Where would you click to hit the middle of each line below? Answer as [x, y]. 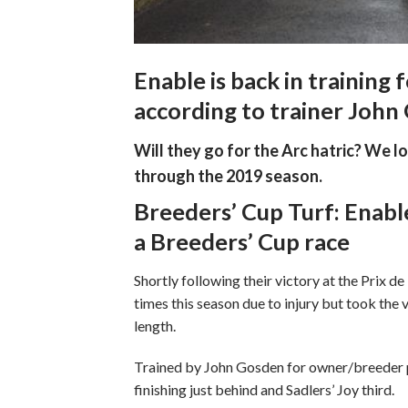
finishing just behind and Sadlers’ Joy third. [264, 390]
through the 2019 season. [228, 175]
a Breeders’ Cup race [242, 241]
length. [155, 325]
